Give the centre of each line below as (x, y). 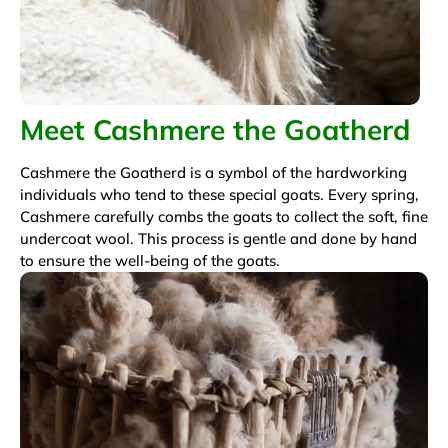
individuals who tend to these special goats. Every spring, (219, 195)
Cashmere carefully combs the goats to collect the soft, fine (224, 217)
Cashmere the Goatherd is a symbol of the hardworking (213, 173)
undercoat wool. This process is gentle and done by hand (218, 239)
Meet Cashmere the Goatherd (215, 130)
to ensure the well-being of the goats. (150, 261)
